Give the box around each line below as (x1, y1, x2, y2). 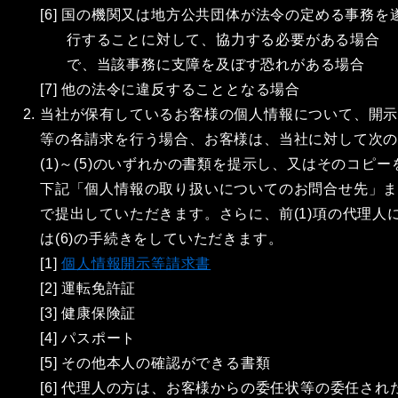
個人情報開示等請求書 (61, 256, 211, 271)
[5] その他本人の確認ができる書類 (40, 355, 271, 370)
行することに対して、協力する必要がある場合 (67, 32, 380, 47)
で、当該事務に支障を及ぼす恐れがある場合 (67, 57, 365, 72)
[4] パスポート (40, 330, 137, 346)
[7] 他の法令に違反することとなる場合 (40, 82, 300, 97)
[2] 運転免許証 (40, 281, 137, 296)
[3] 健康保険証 (40, 306, 137, 321)
